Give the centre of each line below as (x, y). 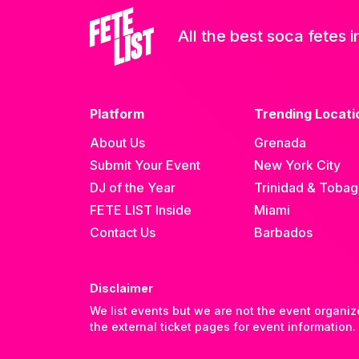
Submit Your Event (145, 165)
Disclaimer (121, 288)
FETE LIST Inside (141, 210)
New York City (298, 165)
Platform (117, 114)
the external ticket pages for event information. (223, 327)
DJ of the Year (133, 188)
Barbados (284, 233)
